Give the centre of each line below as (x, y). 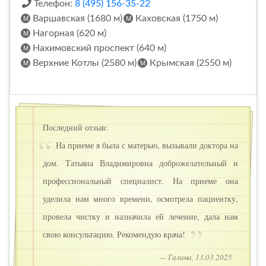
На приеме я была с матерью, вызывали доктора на (146, 145)
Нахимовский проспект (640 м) (98, 48)
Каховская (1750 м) (175, 18)
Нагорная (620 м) (68, 33)
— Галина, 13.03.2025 (196, 257)
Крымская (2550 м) (189, 63)
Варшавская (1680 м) (76, 18)
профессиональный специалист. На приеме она (140, 180)
